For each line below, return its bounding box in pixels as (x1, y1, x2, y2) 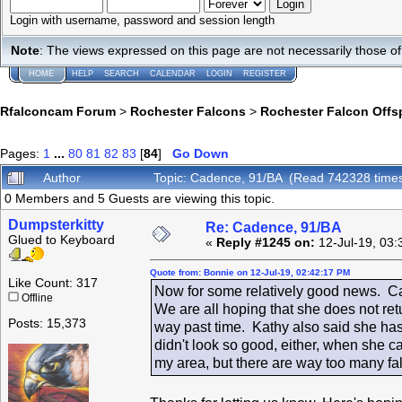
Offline (19, 293, 53, 304)
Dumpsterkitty (8, 217, 104, 233)
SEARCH (104, 69, 139, 78)
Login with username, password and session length (10, 13, 275, 27)
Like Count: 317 (8, 276, 98, 291)
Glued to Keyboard (8, 233, 115, 248)
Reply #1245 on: (216, 236, 315, 250)
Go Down (172, 146, 229, 162)
